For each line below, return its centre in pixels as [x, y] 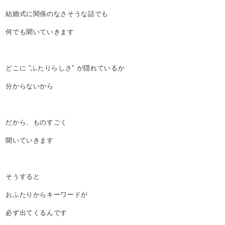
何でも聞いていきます [40, 32]
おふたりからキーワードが [47, 195]
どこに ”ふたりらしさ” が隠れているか [65, 68]
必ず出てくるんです [37, 213]
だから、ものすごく [37, 123]
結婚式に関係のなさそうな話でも [57, 14]
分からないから [30, 86]
